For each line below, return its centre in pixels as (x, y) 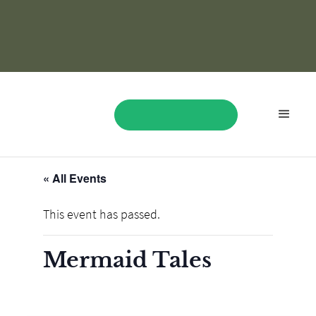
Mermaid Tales (127, 260)
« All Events (74, 178)
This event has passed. (101, 214)
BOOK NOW (176, 178)
